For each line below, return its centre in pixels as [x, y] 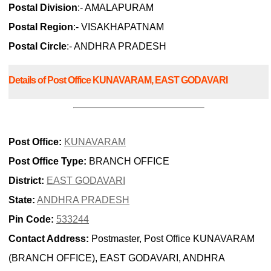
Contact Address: [49, 238]
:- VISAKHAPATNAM [119, 27]
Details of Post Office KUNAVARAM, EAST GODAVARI [118, 80]
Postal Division [43, 8]
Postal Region [41, 27]
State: [22, 200]
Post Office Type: [47, 161]
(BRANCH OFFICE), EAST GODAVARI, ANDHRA [116, 258]
